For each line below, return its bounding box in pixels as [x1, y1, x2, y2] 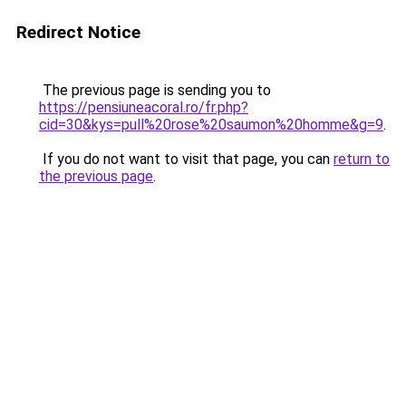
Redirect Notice [16, 22, 140, 43]
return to [333, 150, 390, 168]
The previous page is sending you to [39, 82, 271, 99]
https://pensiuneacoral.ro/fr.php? [39, 99, 248, 116]
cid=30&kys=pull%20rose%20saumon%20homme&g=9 [39, 116, 383, 133]
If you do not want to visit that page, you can [39, 150, 333, 168]
